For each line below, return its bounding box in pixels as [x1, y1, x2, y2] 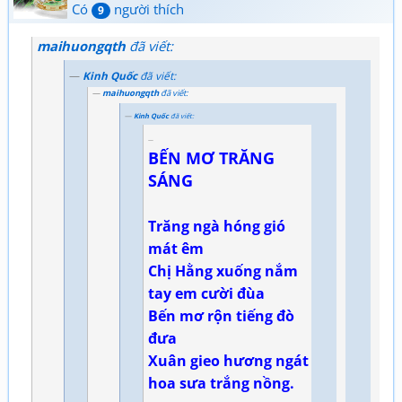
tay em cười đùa [148, 283, 265, 303]
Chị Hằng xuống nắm [148, 260, 298, 281]
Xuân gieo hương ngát [148, 350, 309, 371]
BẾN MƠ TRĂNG [148, 146, 275, 169]
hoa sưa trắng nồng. [148, 372, 294, 393]
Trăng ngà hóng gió [148, 215, 285, 236]
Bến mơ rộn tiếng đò [148, 305, 294, 326]
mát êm [148, 238, 204, 258]
